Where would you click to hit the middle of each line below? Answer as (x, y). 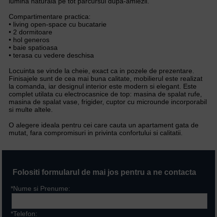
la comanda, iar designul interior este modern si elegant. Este (103, 86)
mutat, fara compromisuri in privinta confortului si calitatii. (96, 132)
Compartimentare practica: (50, 16)
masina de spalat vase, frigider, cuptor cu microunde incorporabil (108, 101)
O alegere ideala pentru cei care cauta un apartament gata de (104, 125)
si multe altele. (31, 109)
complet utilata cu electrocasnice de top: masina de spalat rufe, (105, 94)
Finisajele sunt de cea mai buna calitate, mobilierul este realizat (106, 78)
